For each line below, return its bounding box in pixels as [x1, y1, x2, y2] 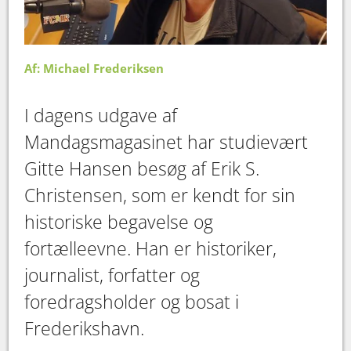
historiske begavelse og [24, 208, 214, 234]
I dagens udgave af [24, 102, 178, 128]
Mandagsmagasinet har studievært [24, 128, 309, 154]
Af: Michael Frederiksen [24, 60, 165, 76]
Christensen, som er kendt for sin [24, 182, 296, 208]
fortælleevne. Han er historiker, [24, 235, 277, 261]
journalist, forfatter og [24, 262, 201, 288]
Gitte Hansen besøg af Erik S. [24, 155, 260, 181]
